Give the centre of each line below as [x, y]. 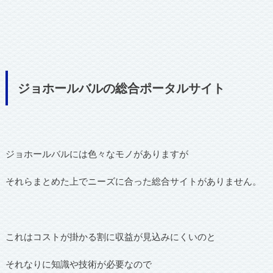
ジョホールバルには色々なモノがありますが [97, 153]
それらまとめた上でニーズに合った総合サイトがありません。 [133, 181]
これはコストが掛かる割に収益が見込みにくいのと [110, 236]
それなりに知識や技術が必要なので [78, 264]
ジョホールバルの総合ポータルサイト [121, 88]
